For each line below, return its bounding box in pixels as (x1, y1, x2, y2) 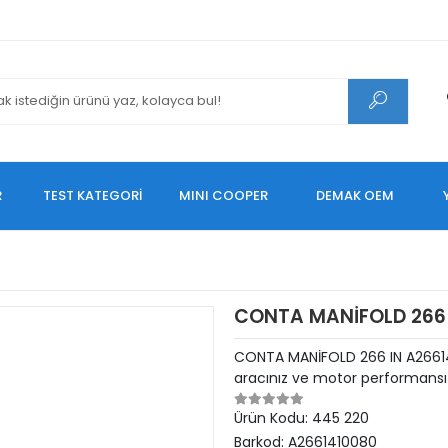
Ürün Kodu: (234, 408, 312, 428)
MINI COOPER (179, 186, 269, 205)
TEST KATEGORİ (43, 186, 143, 205)
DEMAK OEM (316, 186, 395, 205)
